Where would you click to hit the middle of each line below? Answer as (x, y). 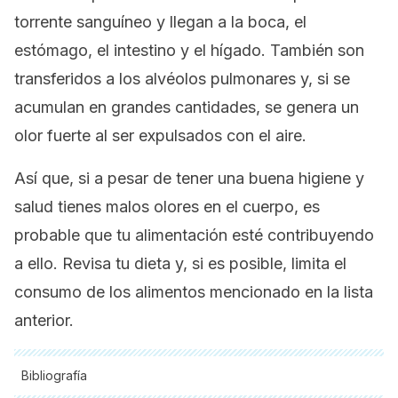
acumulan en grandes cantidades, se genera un (187, 107)
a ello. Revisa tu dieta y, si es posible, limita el (180, 263)
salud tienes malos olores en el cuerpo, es (167, 207)
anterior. (44, 320)
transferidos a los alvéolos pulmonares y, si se (182, 79)
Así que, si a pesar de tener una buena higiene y (189, 178)
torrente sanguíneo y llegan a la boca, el (160, 22)
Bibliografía (54, 375)
